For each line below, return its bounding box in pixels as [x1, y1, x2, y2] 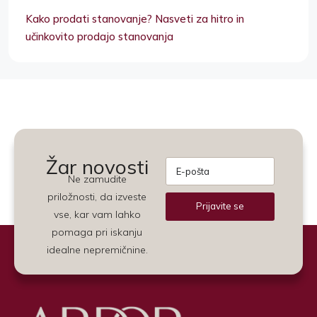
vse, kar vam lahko [53, 207, 141, 221]
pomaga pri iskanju [52, 225, 142, 238]
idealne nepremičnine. [46, 243, 148, 256]
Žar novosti [45, 154, 149, 179]
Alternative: [166, 222, 229, 236]
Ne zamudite [67, 172, 127, 185]
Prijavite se [196, 200, 244, 212]
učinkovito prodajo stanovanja [25, 29, 173, 43]
